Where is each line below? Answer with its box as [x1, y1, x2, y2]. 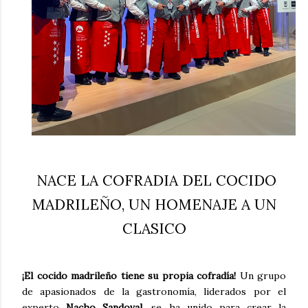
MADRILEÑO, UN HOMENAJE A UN [32, 195, 276, 214]
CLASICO [122, 219, 186, 238]
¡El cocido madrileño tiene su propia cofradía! [22, 269, 236, 283]
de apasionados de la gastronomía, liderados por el [22, 285, 286, 298]
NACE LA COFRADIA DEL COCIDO [32, 170, 276, 190]
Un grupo [236, 269, 286, 283]
